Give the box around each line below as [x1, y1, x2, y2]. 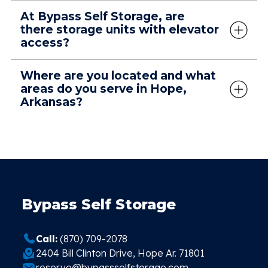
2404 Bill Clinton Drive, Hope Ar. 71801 [36, 247, 205, 260]
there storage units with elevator [20, 23, 219, 37]
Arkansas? [20, 95, 83, 109]
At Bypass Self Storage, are [20, 10, 185, 24]
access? [20, 36, 69, 50]
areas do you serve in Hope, [20, 82, 187, 96]
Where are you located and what [20, 69, 216, 83]
